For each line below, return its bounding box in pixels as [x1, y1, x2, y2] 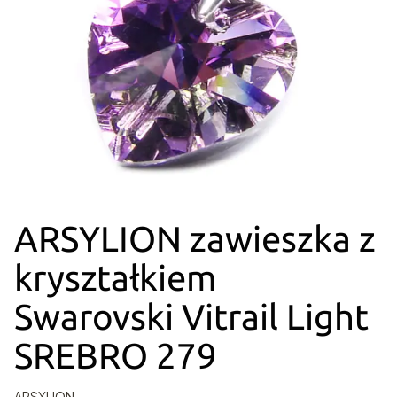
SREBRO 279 [14, 336, 217, 377]
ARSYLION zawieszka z [14, 219, 376, 260]
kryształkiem [14, 258, 216, 299]
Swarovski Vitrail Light [14, 297, 369, 338]
